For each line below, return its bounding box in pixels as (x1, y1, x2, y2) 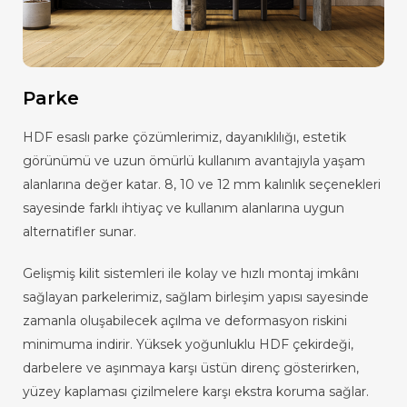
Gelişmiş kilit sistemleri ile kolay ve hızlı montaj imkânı (23, 264, 360, 282)
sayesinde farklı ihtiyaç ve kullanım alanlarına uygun (23, 199, 345, 216)
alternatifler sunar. (23, 223, 137, 240)
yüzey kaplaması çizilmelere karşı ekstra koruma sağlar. (23, 382, 370, 400)
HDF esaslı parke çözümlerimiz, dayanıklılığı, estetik (23, 128, 347, 145)
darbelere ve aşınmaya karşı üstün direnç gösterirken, (23, 359, 360, 376)
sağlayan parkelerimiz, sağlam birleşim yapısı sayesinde (23, 288, 370, 305)
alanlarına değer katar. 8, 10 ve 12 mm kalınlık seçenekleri (23, 175, 382, 193)
